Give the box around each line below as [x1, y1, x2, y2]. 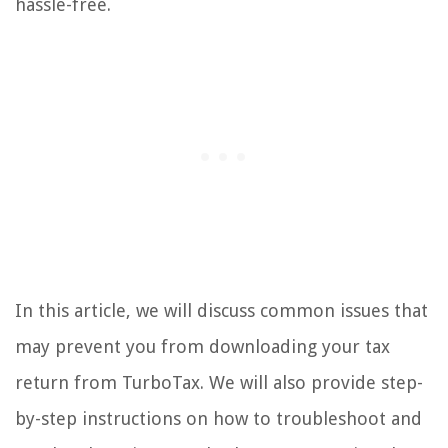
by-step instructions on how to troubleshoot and [15, 407, 422, 429]
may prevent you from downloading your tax [15, 335, 390, 357]
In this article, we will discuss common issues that [15, 299, 428, 321]
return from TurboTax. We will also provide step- [15, 371, 423, 393]
